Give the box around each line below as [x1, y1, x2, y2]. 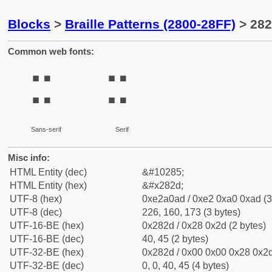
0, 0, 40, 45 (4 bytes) [142, 260, 229, 271]
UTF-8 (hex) [10, 194, 62, 204]
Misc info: [8, 152, 50, 163]
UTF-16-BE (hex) [10, 220, 84, 231]
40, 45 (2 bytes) [142, 234, 208, 244]
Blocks [8, 17, 50, 31]
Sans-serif [30, 126, 61, 133]
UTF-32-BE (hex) [10, 247, 84, 257]
